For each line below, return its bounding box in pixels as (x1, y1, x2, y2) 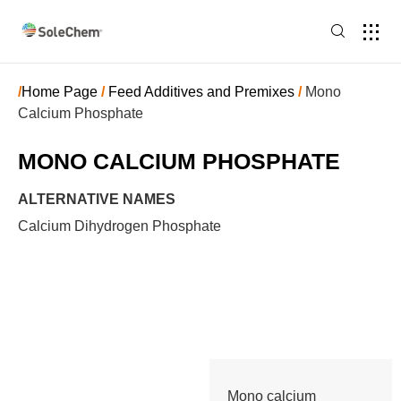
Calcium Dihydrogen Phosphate (18, 218, 221, 234)
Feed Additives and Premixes (108, 84, 294, 99)
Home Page (21, 84, 98, 99)
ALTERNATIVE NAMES (18, 192, 175, 207)
